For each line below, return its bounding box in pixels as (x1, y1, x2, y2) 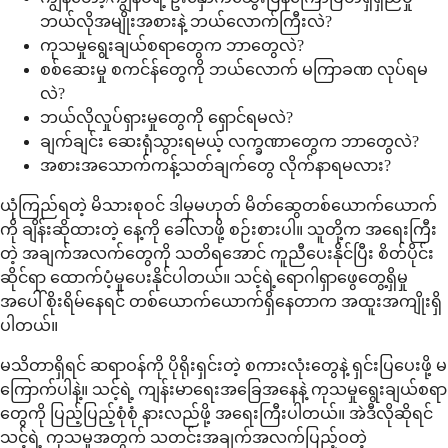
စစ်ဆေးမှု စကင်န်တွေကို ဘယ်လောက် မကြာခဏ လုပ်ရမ (40, 61, 428, 79)
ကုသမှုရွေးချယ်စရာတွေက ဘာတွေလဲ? (40, 37, 304, 55)
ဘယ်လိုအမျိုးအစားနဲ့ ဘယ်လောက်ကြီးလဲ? (40, 13, 332, 31)
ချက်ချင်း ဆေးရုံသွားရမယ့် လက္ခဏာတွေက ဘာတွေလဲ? (40, 133, 419, 151)
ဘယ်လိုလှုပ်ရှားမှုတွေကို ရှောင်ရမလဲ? (40, 109, 293, 127)
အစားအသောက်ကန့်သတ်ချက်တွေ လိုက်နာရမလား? (40, 157, 391, 175)
